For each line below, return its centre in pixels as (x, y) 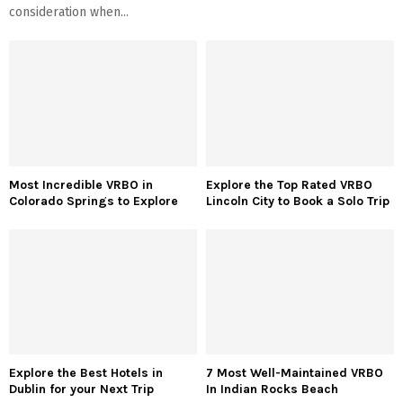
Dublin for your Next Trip (81, 389)
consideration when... (69, 13)
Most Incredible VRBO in (81, 184)
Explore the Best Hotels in (86, 372)
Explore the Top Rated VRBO (289, 184)
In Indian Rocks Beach (274, 389)
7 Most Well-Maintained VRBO (295, 372)
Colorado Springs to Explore (94, 201)
